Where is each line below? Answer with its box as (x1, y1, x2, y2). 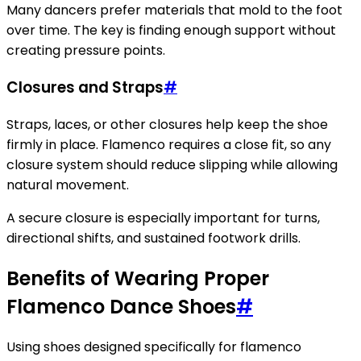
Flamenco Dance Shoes (6, 293, 236, 320)
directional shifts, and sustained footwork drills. (6, 228, 301, 247)
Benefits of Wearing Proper (6, 264, 269, 292)
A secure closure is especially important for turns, (6, 208, 320, 227)
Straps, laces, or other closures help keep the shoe (6, 114, 328, 134)
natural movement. (6, 175, 129, 194)
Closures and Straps (6, 77, 164, 99)
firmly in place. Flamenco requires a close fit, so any (6, 135, 331, 154)
